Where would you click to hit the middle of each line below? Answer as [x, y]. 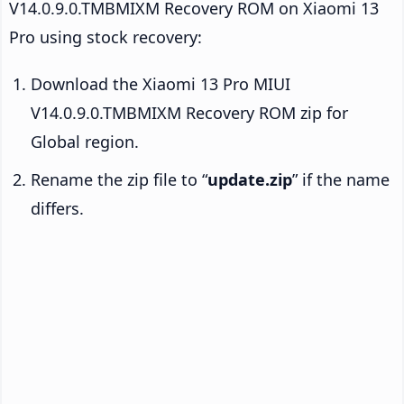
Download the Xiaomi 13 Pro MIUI [161, 84]
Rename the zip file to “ [119, 180]
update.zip [250, 180]
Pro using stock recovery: [106, 37]
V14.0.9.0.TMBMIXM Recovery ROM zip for [189, 113]
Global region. [85, 142]
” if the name [341, 180]
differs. [57, 209]
